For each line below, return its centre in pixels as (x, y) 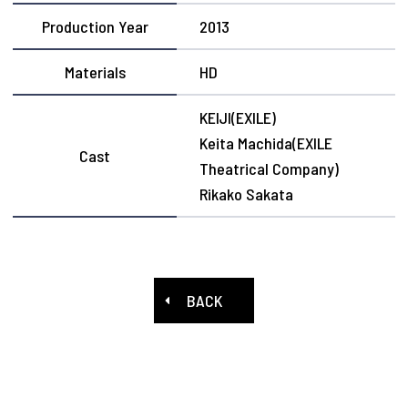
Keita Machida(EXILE (266, 143)
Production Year (95, 27)
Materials (95, 72)
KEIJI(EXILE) (238, 118)
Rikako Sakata (247, 194)
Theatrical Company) (270, 169)
